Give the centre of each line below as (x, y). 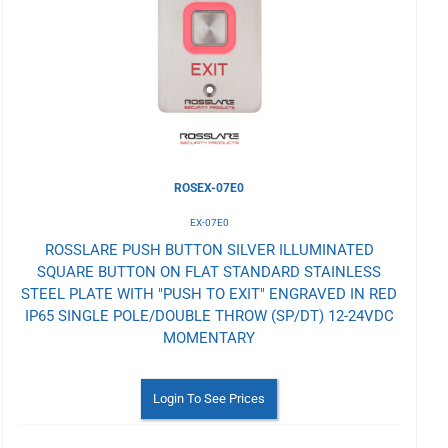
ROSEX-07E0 (209, 187)
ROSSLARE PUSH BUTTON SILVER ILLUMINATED (209, 249)
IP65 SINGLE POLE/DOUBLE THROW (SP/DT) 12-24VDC (209, 315)
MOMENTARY (209, 337)
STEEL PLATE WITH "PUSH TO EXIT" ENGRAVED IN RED (209, 293)
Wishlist (61, 39)
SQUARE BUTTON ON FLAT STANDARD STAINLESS (209, 271)
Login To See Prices (209, 398)
